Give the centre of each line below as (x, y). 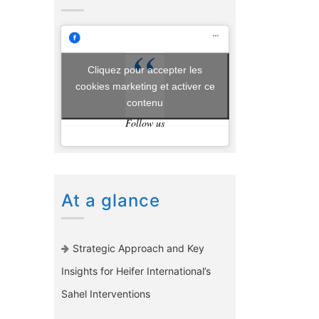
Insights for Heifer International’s (136, 271)
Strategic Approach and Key (139, 249)
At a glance (111, 201)
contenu (145, 102)
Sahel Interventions (106, 294)
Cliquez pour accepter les (145, 69)
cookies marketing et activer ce (145, 86)
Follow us (145, 123)
